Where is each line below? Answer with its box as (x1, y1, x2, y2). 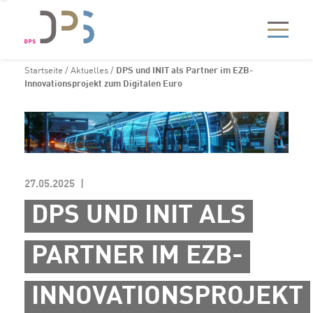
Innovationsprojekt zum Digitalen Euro (24, 80, 182, 89)
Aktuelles (71, 66, 108, 75)
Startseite (24, 66, 63, 75)
